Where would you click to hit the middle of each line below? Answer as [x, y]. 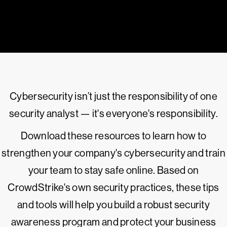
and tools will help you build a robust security [113, 205]
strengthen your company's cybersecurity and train [113, 153]
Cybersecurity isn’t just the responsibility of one [113, 97]
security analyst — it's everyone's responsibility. [113, 114]
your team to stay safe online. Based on [113, 171]
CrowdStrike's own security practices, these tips [113, 188]
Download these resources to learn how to [113, 136]
